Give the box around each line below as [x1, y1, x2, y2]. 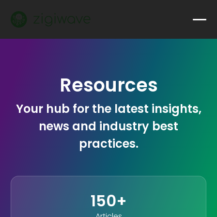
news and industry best [39, 118, 178, 134]
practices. [78, 135, 139, 152]
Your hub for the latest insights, [15, 100, 201, 117]
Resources [59, 72, 158, 98]
